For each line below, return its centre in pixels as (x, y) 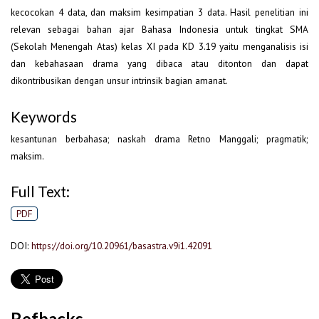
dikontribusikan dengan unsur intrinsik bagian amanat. (119, 81)
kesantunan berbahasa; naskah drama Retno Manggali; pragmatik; (159, 138)
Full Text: (40, 192)
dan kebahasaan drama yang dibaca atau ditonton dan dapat (159, 64)
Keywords (44, 116)
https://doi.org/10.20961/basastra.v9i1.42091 (122, 246)
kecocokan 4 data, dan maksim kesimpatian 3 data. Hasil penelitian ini (159, 12)
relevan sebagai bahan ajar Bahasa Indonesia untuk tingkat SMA (159, 30)
